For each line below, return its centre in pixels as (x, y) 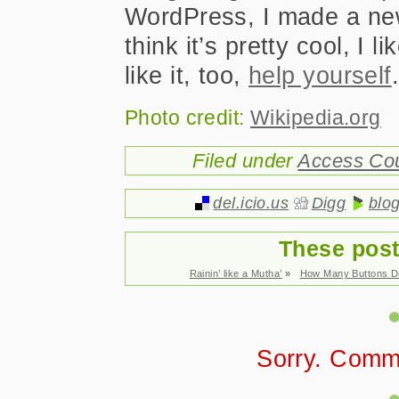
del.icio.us (251, 203)
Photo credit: (188, 118)
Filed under (245, 161)
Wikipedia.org (316, 118)
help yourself (320, 75)
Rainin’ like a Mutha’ (236, 273)
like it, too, (187, 75)
